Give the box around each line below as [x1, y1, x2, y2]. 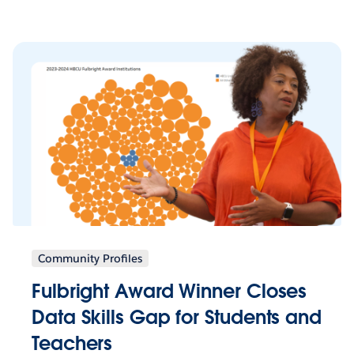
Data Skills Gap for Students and [32, 304, 322, 330]
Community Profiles [38, 250, 142, 265]
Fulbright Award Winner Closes [32, 278, 307, 303]
